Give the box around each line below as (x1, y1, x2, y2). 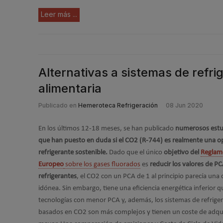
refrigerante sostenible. (38, 148, 109, 156)
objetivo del (162, 148, 201, 156)
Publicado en (38, 102, 77, 109)
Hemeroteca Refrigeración (78, 102, 158, 109)
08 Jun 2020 (166, 102, 203, 109)
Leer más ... (41, 10, 77, 18)
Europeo (38, 160, 64, 168)
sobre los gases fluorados (64, 160, 140, 168)
